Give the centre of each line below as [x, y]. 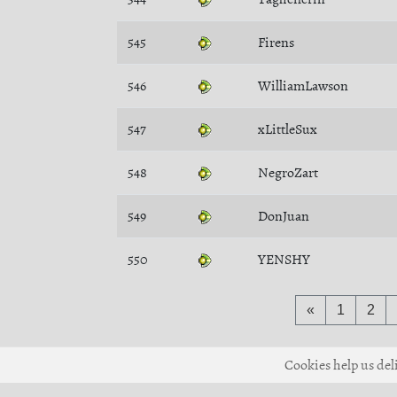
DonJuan [284, 216]
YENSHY [284, 260]
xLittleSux [288, 129]
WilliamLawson [303, 86]
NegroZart [288, 173]
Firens [276, 43]
